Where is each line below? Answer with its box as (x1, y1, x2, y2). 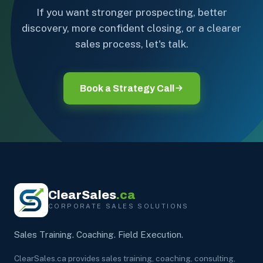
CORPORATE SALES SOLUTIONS (48, 203, 189, 210)
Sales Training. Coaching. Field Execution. (14, 229, 183, 240)
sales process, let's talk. (75, 38, 188, 50)
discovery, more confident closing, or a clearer (22, 22, 241, 34)
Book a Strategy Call (79, 83, 174, 93)
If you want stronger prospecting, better (36, 6, 227, 18)
